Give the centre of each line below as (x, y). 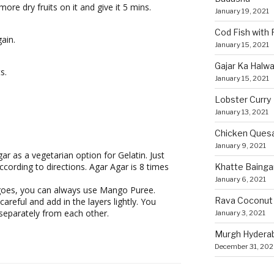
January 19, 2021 (242, 11)
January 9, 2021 (240, 145)
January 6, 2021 (240, 179)
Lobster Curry (243, 99)
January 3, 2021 (240, 213)
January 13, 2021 (241, 112)
